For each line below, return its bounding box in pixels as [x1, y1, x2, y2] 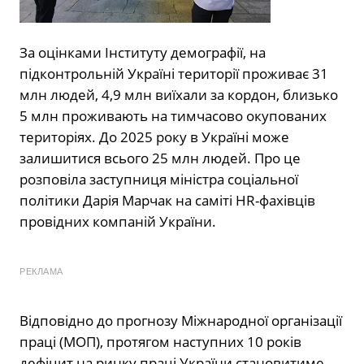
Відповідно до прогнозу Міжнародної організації [19, 311, 342, 331]
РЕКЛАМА [19, 266, 63, 277]
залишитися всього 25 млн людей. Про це [19, 149, 301, 168]
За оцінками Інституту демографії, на [19, 43, 266, 63]
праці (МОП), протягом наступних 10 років [19, 332, 301, 352]
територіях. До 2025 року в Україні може [19, 128, 289, 147]
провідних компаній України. [19, 212, 216, 232]
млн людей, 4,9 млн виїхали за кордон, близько [19, 85, 338, 105]
